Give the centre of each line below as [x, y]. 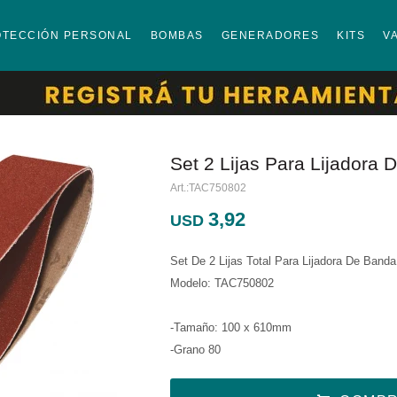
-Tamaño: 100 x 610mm [231, 327]
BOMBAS [177, 35]
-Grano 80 [195, 350]
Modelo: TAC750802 [222, 283]
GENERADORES [270, 35]
